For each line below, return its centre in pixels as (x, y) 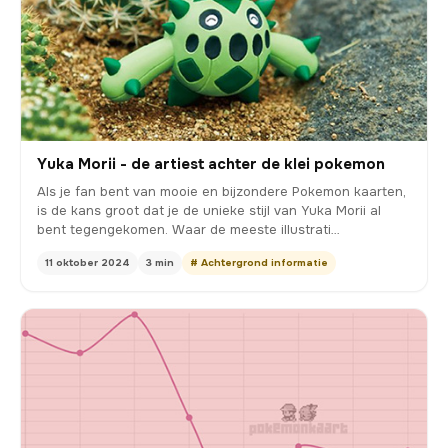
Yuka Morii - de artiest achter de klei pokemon (211, 163)
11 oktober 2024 (87, 262)
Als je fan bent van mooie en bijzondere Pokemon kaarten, (221, 191)
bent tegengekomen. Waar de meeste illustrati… (188, 229)
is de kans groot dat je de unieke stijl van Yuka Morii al (209, 210)
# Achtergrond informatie (259, 262)
